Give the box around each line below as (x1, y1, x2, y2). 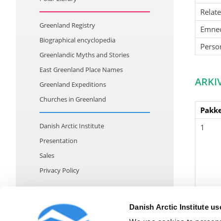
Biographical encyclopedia (39, 36, 115, 44)
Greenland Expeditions (39, 80, 106, 89)
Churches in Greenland (39, 95, 106, 104)
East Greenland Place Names (39, 65, 123, 74)
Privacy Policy (39, 166, 79, 175)
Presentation (39, 136, 77, 145)
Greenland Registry (39, 21, 95, 30)
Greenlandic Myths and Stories (39, 50, 129, 59)
